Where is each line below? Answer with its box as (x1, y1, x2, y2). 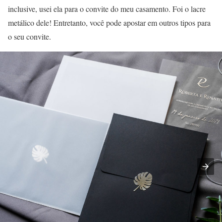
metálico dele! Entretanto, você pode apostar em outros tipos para (8, 17, 211, 28)
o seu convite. (8, 31, 51, 42)
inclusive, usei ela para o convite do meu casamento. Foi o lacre (8, 3, 206, 14)
